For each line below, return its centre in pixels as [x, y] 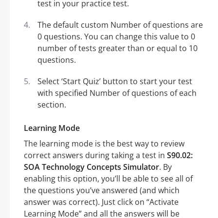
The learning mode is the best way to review [104, 144]
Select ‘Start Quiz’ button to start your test [115, 82]
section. [52, 105]
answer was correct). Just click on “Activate [101, 202]
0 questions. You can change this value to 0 [116, 37]
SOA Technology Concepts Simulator [91, 167]
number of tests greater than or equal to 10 [118, 48]
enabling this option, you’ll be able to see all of [108, 179]
